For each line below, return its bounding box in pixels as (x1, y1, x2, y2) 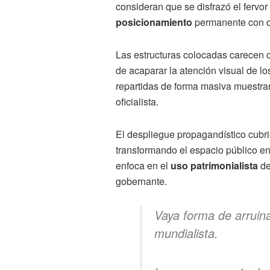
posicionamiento (116, 14, 192, 29)
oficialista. (116, 94, 159, 108)
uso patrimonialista (171, 158, 258, 172)
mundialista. (154, 224, 218, 242)
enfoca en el (116, 158, 171, 172)
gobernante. (116, 174, 167, 188)
